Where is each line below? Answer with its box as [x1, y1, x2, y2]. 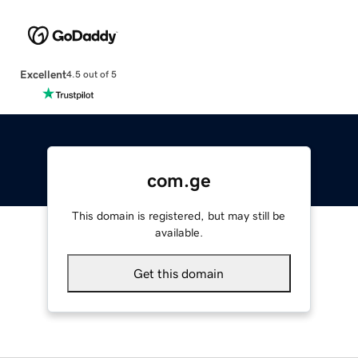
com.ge [146, 170, 211, 190]
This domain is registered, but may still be [72, 209, 286, 221]
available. [154, 226, 203, 238]
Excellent [19, 68, 66, 80]
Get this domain [133, 266, 225, 280]
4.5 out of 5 [66, 70, 117, 80]
